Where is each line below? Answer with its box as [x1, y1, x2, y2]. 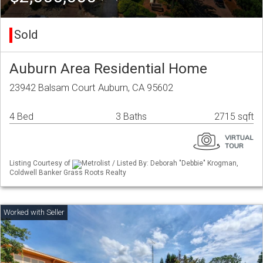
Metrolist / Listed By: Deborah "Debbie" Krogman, [82, 159, 238, 168]
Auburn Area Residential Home [9, 60, 207, 77]
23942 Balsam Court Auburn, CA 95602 [9, 82, 173, 94]
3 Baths [116, 111, 147, 123]
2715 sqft [214, 111, 254, 123]
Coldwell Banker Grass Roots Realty [9, 168, 126, 177]
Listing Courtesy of [9, 159, 72, 168]
